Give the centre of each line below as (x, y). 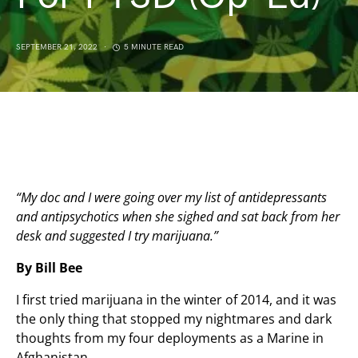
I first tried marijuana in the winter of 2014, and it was (176, 300)
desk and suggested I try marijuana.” (117, 236)
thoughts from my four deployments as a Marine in (170, 338)
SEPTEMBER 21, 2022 (57, 47)
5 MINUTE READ (154, 47)
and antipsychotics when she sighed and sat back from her (178, 217)
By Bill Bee (49, 268)
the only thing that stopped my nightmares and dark (174, 319)
